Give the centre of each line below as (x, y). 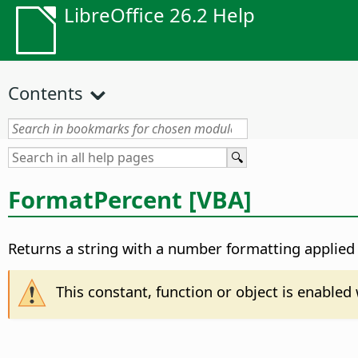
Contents (46, 93)
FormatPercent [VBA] (130, 199)
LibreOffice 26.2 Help (159, 15)
